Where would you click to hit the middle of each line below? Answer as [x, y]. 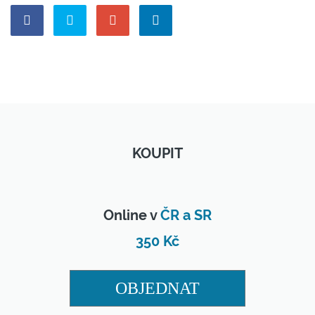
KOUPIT [157, 153]
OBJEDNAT [157, 289]
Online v [132, 216]
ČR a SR [186, 216]
